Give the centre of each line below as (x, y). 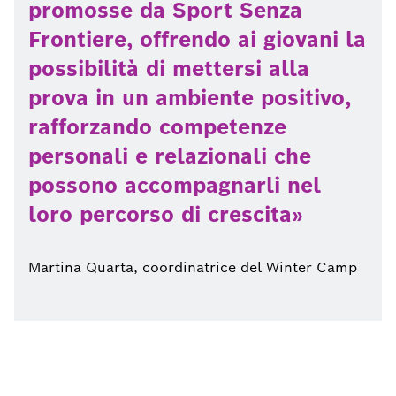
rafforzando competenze (157, 127)
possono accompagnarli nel (175, 185)
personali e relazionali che (170, 156)
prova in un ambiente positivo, (190, 98)
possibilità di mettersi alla (169, 69)
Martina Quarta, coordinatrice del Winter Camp (193, 267)
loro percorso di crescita (160, 214)
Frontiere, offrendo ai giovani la (197, 39)
